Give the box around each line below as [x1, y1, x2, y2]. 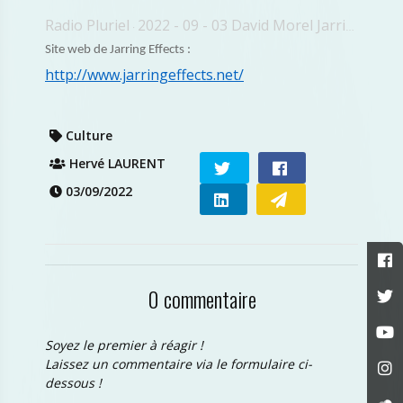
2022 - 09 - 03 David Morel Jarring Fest [138, 15, 345, 35]
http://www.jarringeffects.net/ [45, 65, 244, 85]
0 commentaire [147, 282, 256, 315]
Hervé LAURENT [66, 155, 166, 172]
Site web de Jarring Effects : [45, 43, 191, 57]
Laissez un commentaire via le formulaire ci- [45, 355, 312, 372]
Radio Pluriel [45, 15, 130, 35]
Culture [62, 127, 112, 144]
